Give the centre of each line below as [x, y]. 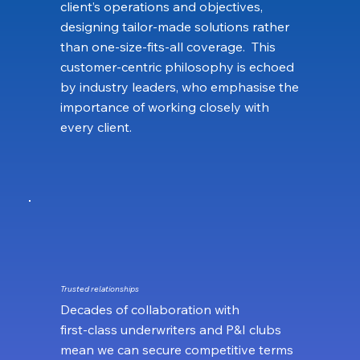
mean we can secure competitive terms [176, 349]
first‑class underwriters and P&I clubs [170, 329]
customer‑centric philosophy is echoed [177, 66]
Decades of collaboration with [149, 309]
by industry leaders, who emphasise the [179, 86]
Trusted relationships [99, 289]
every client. [96, 127]
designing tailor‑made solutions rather [174, 26]
